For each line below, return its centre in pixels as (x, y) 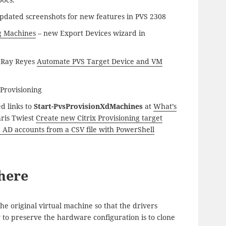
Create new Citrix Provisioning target (99, 118)
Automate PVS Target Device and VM (100, 61)
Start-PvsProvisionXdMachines (89, 106)
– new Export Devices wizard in (91, 33)
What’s (165, 106)
